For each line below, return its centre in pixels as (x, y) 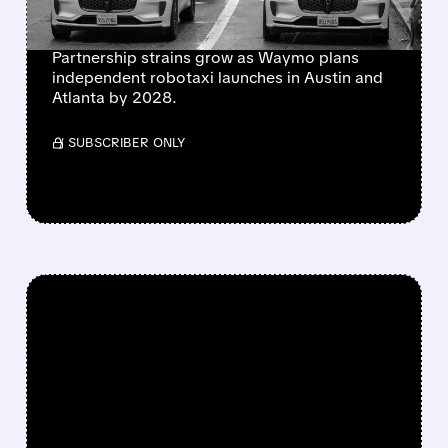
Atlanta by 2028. (114, 98)
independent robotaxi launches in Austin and (217, 78)
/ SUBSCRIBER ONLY (121, 143)
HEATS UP (115, 22)
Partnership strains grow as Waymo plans (205, 58)
